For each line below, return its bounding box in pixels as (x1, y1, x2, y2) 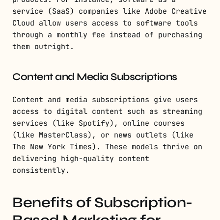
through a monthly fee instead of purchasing (12, 30, 202, 40)
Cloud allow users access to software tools (12, 18, 198, 28)
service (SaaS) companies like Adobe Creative (12, 6, 207, 17)
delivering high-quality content (12, 154, 149, 164)
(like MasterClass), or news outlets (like (12, 130, 193, 140)
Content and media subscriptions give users (12, 95, 198, 105)
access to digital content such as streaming (12, 107, 202, 117)
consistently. (12, 165, 70, 176)
